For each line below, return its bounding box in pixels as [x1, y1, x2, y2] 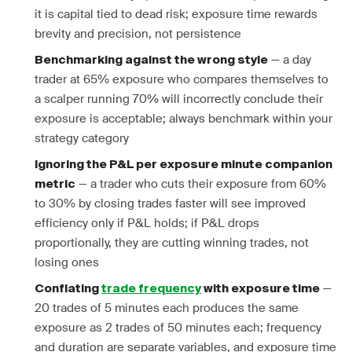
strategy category [35, 130, 129, 146]
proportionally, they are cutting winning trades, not [35, 235, 309, 251]
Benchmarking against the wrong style [35, 54, 268, 66]
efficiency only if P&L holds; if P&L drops [35, 215, 259, 231]
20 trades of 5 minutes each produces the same [35, 300, 299, 316]
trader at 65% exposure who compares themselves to [35, 71, 328, 87]
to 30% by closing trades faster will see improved [35, 196, 306, 211]
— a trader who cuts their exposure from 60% [75, 176, 326, 192]
